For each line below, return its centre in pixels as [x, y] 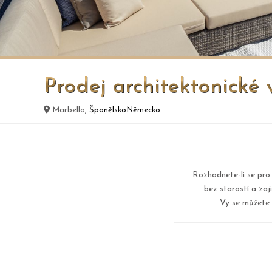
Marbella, [70, 110]
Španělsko [108, 110]
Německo [143, 110]
